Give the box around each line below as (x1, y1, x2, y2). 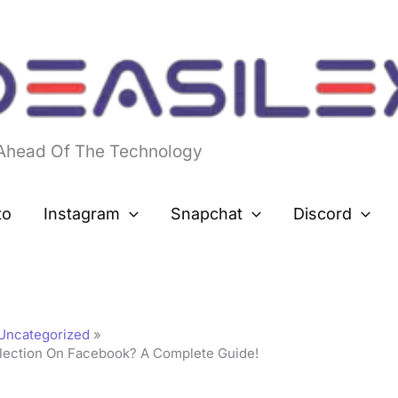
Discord (292, 204, 352, 224)
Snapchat (171, 204, 243, 224)
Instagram (44, 204, 121, 224)
